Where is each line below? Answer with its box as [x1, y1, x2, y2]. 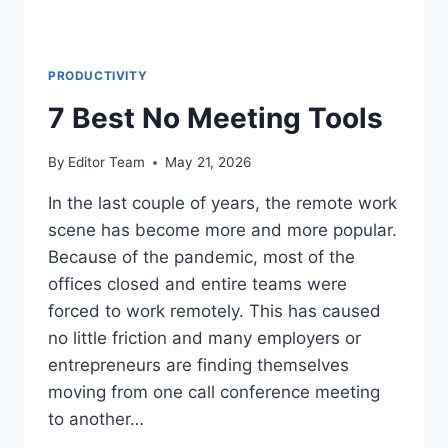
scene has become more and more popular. [48, 220, 397, 241]
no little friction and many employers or [48, 328, 361, 349]
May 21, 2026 [165, 154, 252, 171]
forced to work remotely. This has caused [48, 301, 381, 322]
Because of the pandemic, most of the [48, 247, 355, 268]
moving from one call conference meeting [48, 382, 380, 403]
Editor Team [68, 154, 146, 171]
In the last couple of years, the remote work [48, 193, 397, 214]
